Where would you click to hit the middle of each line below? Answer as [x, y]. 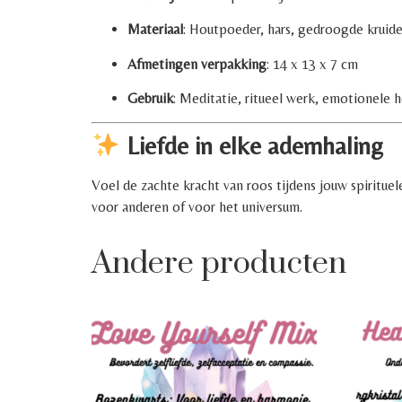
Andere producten [219, 264]
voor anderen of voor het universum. [197, 207]
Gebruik [150, 99]
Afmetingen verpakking [197, 64]
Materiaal [155, 30]
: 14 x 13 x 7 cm [312, 64]
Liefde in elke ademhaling [251, 146]
